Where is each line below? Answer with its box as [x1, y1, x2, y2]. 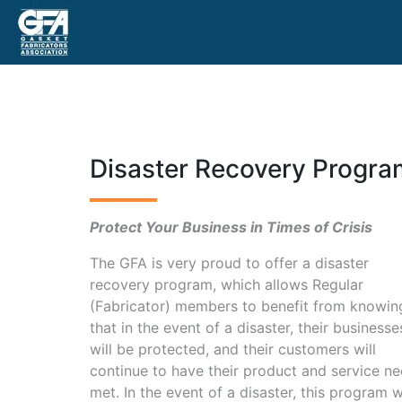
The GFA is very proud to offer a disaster [90, 254, 369, 272]
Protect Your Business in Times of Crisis [90, 218, 372, 236]
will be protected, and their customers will [90, 340, 376, 358]
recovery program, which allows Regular [90, 275, 363, 293]
